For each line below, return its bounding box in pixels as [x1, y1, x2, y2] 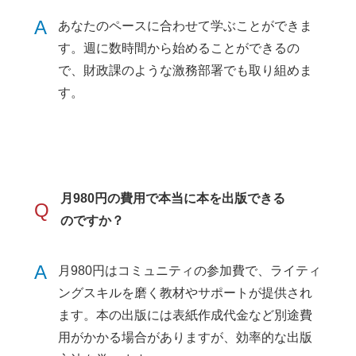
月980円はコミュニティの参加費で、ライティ [58, 264, 322, 278]
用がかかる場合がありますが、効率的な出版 [58, 331, 313, 345]
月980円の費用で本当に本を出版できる [60, 192, 286, 206]
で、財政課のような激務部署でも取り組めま [58, 64, 313, 78]
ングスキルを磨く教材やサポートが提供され [58, 286, 313, 300]
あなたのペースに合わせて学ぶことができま [58, 19, 313, 33]
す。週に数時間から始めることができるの [58, 41, 300, 56]
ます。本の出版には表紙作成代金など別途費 [58, 308, 313, 323]
